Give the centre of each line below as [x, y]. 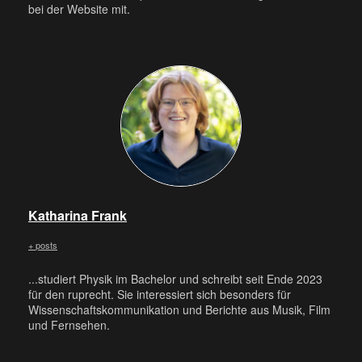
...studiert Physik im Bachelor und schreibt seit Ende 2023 [175, 278]
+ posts [43, 244]
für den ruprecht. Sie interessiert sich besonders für [160, 294]
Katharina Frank [78, 215]
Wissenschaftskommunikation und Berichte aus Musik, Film [179, 309]
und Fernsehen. [69, 324]
